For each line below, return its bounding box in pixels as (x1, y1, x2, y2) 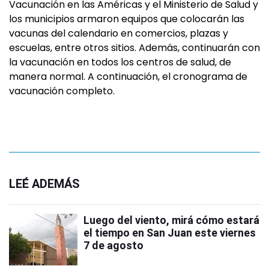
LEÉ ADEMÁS (9, 176, 80, 191)
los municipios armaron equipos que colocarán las (9, 11, 244, 26)
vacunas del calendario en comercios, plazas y (9, 26, 228, 40)
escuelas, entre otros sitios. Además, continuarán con (9, 40, 260, 55)
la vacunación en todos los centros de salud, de (9, 55, 231, 69)
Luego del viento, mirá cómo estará (83, 213, 259, 226)
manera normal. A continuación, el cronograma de (9, 69, 247, 83)
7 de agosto (83, 238, 144, 252)
